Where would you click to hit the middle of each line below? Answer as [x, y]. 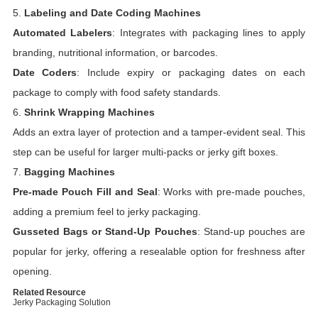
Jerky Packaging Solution [61, 303]
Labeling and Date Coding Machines [112, 13]
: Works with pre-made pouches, [231, 192]
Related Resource [49, 293]
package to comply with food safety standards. [116, 93]
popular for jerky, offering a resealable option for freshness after [159, 252]
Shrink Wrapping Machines [89, 113]
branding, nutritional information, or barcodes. [115, 53]
